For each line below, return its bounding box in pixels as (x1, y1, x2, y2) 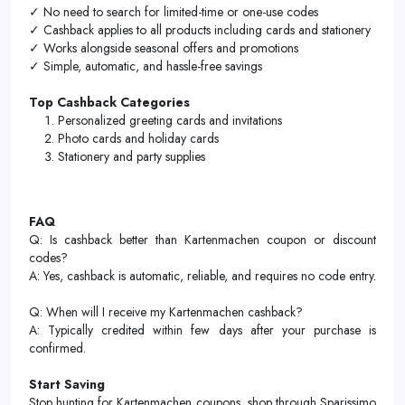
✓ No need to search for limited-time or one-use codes (29, 3, 318, 21)
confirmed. (29, 339, 86, 357)
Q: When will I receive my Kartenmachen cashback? (29, 303, 303, 321)
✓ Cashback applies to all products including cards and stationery (29, 21, 371, 39)
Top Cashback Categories (29, 93, 190, 111)
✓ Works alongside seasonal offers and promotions (29, 39, 298, 57)
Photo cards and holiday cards (58, 129, 219, 147)
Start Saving (29, 375, 105, 393)
